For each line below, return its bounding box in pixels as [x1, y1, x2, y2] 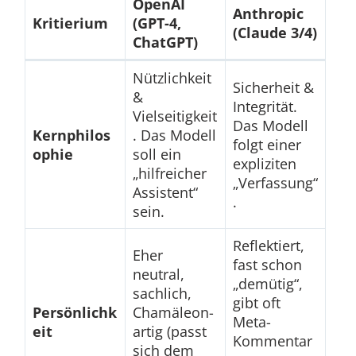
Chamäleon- [132, 303, 214, 323]
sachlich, [132, 284, 192, 304]
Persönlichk [32, 303, 117, 323]
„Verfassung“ [232, 173, 318, 193]
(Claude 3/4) [232, 23, 317, 43]
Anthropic [232, 4, 304, 24]
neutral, [132, 265, 184, 284]
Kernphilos [32, 126, 110, 145]
